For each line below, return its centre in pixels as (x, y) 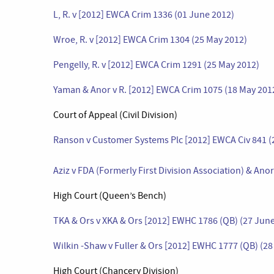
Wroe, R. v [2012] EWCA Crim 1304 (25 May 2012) (150, 40)
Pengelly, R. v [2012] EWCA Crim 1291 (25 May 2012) (156, 65)
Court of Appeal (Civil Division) (115, 115)
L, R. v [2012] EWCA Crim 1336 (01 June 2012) (144, 15)
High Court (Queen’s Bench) (110, 196)
